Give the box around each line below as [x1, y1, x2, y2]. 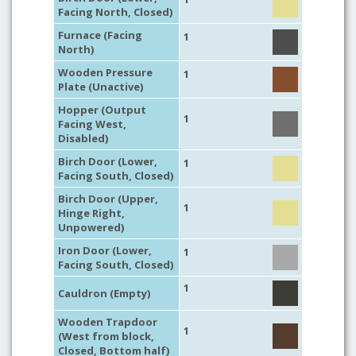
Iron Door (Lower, [58, 243, 152, 257]
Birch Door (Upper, [58, 192, 158, 206]
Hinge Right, [58, 206, 125, 220]
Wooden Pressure [58, 65, 153, 79]
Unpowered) [58, 220, 124, 234]
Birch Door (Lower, [58, 154, 157, 168]
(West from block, [58, 329, 154, 343]
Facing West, [58, 117, 126, 131]
